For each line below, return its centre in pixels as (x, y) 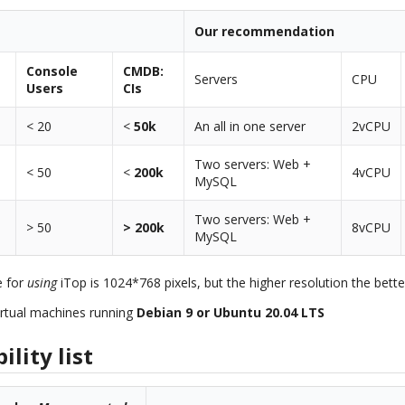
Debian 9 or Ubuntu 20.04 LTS (231, 312)
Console (52, 71)
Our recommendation (265, 31)
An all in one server (250, 126)
